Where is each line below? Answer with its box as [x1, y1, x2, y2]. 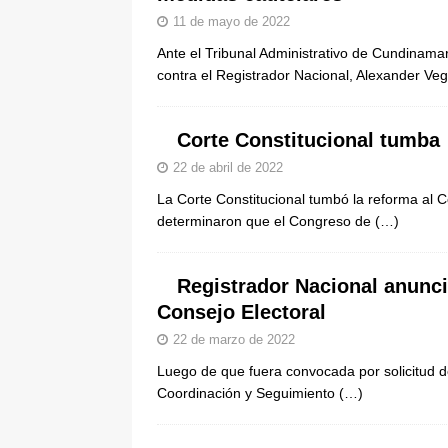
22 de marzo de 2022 [173, 332, 295, 347]
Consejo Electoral [157, 301, 326, 323]
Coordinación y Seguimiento [157, 385, 339, 401]
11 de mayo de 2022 [173, 14, 290, 29]
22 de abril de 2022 [173, 160, 283, 175]
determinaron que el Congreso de [157, 213, 375, 229]
